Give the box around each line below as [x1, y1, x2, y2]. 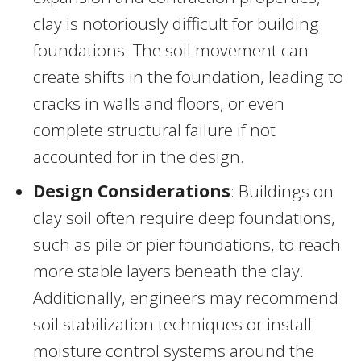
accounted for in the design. [33, 144, 244, 168]
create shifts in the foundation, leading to [33, 64, 343, 88]
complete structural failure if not [33, 118, 276, 141]
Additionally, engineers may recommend [33, 285, 338, 309]
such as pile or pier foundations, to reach [33, 232, 341, 255]
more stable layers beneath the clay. [33, 259, 304, 282]
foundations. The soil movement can [33, 38, 309, 61]
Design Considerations [33, 179, 230, 202]
